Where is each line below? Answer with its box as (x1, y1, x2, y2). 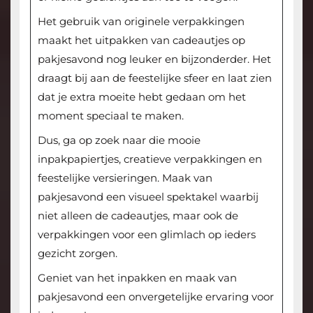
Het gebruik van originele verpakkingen (37, 14, 245, 28)
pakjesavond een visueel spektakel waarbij (37, 189, 259, 203)
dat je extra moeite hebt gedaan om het (37, 89, 246, 103)
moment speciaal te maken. (37, 108, 184, 122)
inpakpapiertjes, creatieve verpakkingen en (37, 152, 262, 166)
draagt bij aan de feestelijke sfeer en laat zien (37, 71, 272, 85)
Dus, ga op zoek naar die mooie (37, 133, 201, 147)
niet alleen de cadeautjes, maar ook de (37, 208, 238, 222)
